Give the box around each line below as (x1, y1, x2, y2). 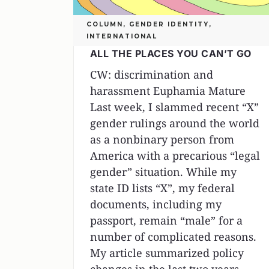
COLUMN (86, 20, 123, 29)
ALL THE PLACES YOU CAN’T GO (90, 47, 252, 60)
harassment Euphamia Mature (90, 83, 246, 98)
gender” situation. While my (90, 165, 237, 180)
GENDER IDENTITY (129, 20, 209, 29)
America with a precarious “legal (90, 148, 260, 163)
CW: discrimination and (90, 67, 213, 82)
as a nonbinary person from (90, 132, 234, 147)
